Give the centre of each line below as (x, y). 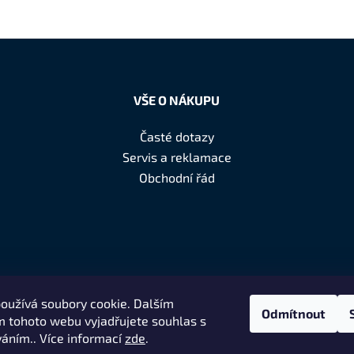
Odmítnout (294, 313)
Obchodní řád (177, 177)
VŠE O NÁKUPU (177, 100)
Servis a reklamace (177, 156)
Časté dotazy (177, 136)
